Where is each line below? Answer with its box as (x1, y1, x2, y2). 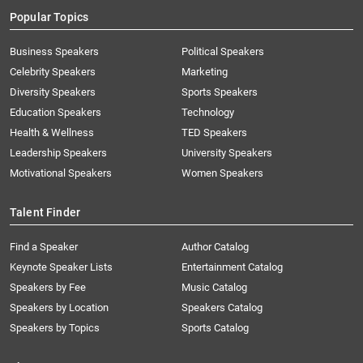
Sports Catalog (181, 322, 249, 335)
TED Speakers (181, 126, 247, 139)
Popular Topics (10, 11, 89, 24)
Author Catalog (181, 241, 249, 254)
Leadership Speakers (10, 147, 107, 160)
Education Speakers (10, 106, 101, 119)
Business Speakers (10, 45, 99, 58)
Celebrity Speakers (10, 66, 96, 79)
